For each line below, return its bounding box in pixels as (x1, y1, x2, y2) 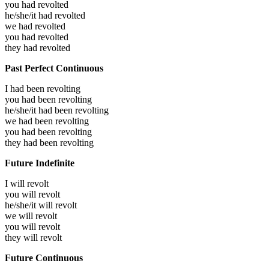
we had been (5, 116, 55, 127)
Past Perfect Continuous (5, 63, 103, 74)
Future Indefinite (5, 158, 74, 169)
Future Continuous (5, 253, 83, 264)
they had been (5, 138, 60, 148)
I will (5, 178, 27, 189)
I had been (5, 83, 47, 94)
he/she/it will (5, 200, 55, 211)
